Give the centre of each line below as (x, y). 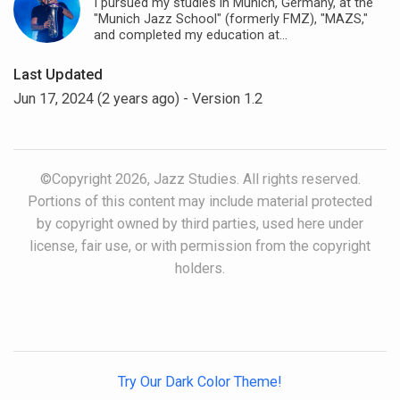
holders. (200, 269)
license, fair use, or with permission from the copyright (200, 246)
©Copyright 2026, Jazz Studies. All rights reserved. (200, 179)
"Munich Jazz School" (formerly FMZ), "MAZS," (231, 19)
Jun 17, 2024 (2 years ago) (96, 98)
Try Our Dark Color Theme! (200, 382)
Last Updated (58, 74)
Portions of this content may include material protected (200, 202)
